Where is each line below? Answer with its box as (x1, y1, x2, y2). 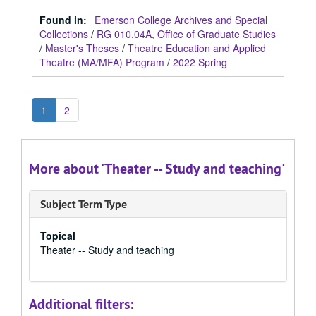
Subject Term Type (40, 197, 127, 212)
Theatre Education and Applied (128, 41, 266, 55)
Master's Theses (45, 41, 119, 55)
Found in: (39, 13, 90, 27)
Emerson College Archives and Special (95, 13, 267, 27)
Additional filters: (29, 295, 133, 313)
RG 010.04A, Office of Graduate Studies (97, 27, 276, 41)
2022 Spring (173, 55, 227, 69)
